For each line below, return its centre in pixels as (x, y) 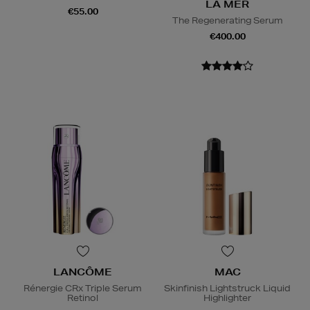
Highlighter (227, 298)
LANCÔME (83, 272)
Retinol (83, 298)
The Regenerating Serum (227, 20)
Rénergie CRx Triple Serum (83, 289)
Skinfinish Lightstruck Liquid (227, 289)
